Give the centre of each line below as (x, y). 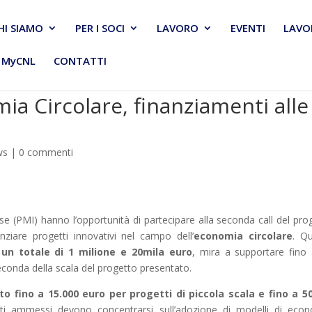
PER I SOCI (100, 28)
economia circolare (243, 236)
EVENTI (248, 28)
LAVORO (178, 28)
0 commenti (46, 152)
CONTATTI (80, 61)
